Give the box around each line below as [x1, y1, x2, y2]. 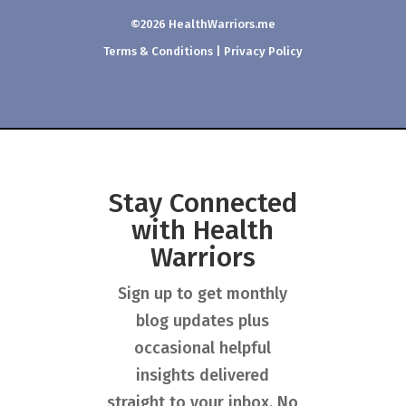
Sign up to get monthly [118, 283, 288, 304]
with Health [131, 213, 275, 246]
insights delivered [136, 364, 270, 385]
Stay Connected [108, 186, 297, 219]
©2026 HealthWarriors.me [130, 16, 275, 31]
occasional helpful [134, 337, 272, 358]
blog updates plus [136, 310, 270, 331]
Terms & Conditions [103, 43, 213, 58]
